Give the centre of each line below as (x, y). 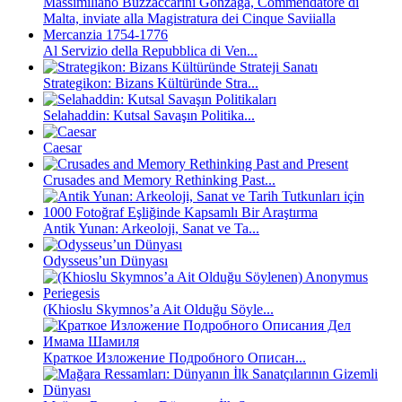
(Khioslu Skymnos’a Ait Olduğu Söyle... (158, 309)
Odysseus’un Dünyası (105, 260)
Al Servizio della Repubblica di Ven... (150, 50)
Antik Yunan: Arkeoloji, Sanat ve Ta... (151, 228)
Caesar (62, 147)
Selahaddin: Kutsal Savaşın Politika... (149, 115)
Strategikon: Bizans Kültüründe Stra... (151, 83)
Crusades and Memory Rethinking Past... (159, 179)
